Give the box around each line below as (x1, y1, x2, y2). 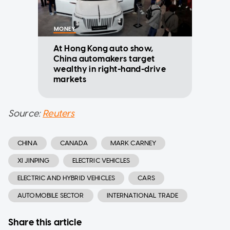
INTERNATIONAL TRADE (106, 191, 179, 200)
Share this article (8, 217, 82, 228)
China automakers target (53, 54, 155, 64)
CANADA (60, 139, 88, 147)
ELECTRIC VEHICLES (72, 157, 130, 165)
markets (53, 74, 86, 85)
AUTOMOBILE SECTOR (17, 191, 84, 200)
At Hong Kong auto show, (53, 44, 154, 54)
